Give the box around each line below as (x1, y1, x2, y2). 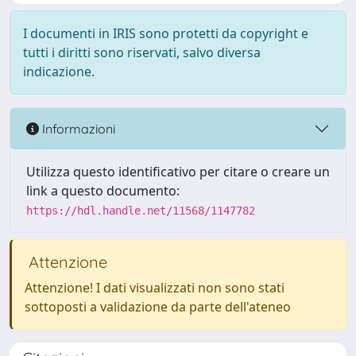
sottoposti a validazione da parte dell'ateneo (25, 298, 291, 315)
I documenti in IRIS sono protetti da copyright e (23, 25, 308, 42)
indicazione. (23, 63, 95, 80)
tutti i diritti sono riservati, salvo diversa (23, 44, 261, 61)
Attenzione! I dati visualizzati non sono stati (25, 279, 284, 296)
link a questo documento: (26, 182, 180, 199)
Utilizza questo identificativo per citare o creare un (26, 163, 330, 180)
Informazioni (39, 120, 115, 137)
